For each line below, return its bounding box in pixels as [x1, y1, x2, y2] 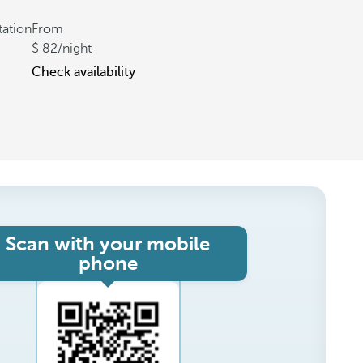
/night [58, 41, 92, 56]
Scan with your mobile [6, 233, 210, 255]
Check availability [32, 65, 135, 79]
